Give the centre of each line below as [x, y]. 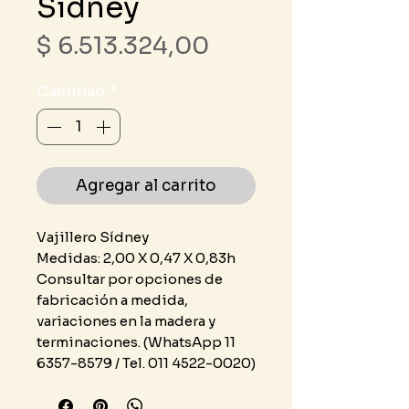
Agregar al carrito [146, 185]
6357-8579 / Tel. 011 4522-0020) [146, 362]
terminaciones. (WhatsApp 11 [136, 341]
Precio [246, 45]
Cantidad [71, 91]
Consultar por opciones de [130, 278]
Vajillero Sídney [93, 236]
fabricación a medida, [112, 299]
